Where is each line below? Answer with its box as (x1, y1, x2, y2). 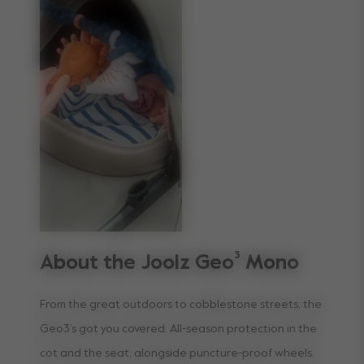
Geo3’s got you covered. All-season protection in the (40, 323, 317, 335)
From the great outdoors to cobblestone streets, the (40, 298, 322, 310)
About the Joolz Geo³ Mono (40, 253, 299, 274)
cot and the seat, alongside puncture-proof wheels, (40, 347, 314, 359)
